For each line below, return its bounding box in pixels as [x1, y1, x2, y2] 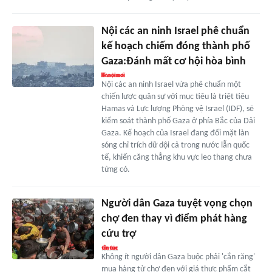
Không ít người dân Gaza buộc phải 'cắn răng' [101, 252, 255, 262]
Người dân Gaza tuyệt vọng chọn [101, 197, 253, 209]
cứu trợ [101, 228, 136, 240]
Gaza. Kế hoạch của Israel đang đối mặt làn [101, 128, 249, 138]
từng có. [101, 165, 130, 174]
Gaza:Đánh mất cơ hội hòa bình [101, 55, 246, 67]
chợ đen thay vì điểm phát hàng [101, 212, 247, 225]
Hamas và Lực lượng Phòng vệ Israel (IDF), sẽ [101, 104, 254, 114]
